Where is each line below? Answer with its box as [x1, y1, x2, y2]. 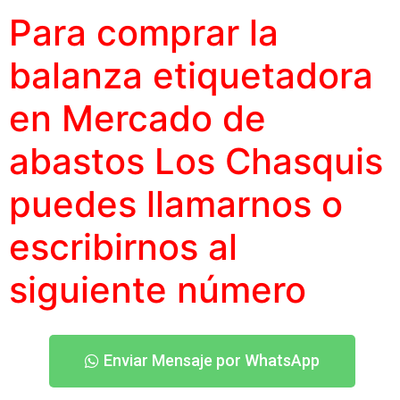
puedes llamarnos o [9, 182, 343, 227]
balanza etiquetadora [9, 54, 373, 98]
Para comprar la [9, 11, 279, 55]
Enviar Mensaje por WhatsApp [103, 351, 320, 371]
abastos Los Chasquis [9, 139, 383, 184]
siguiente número [9, 268, 306, 312]
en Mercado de [9, 96, 266, 141]
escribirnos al [9, 225, 237, 270]
